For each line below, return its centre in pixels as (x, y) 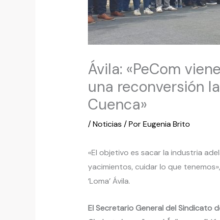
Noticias (107, 124)
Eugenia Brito (166, 124)
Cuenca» (117, 105)
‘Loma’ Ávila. (109, 181)
